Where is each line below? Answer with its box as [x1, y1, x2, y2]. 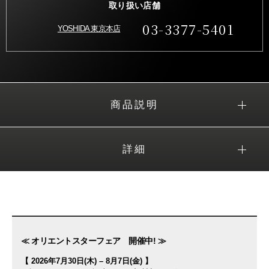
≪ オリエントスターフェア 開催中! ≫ [21, 236, 166, 246]
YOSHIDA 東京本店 [57, 24, 121, 34]
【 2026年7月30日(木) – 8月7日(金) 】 [21, 256, 153, 266]
